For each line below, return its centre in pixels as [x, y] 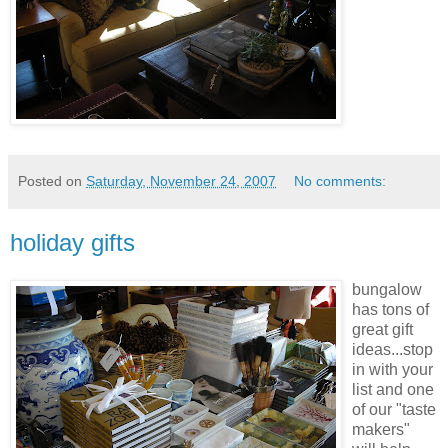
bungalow [387, 290]
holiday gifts [72, 242]
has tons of [390, 310]
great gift [382, 330]
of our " [377, 410]
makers [378, 430]
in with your [392, 370]
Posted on [52, 180]
